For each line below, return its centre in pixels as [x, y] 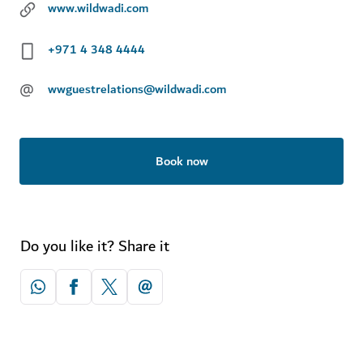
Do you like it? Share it [95, 246]
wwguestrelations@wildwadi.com [137, 90]
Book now [181, 161]
